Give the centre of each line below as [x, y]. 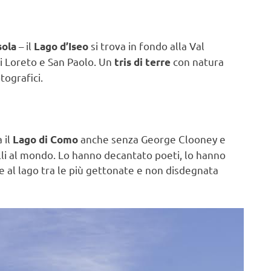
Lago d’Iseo [61, 47]
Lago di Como [45, 140]
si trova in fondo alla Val [146, 46]
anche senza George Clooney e [152, 139]
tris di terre [142, 62]
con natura [197, 62]
